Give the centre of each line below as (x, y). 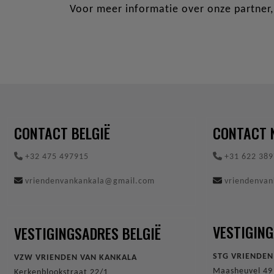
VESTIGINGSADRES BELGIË (87, 233)
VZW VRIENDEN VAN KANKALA (77, 257)
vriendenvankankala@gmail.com (89, 182)
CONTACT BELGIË (62, 133)
